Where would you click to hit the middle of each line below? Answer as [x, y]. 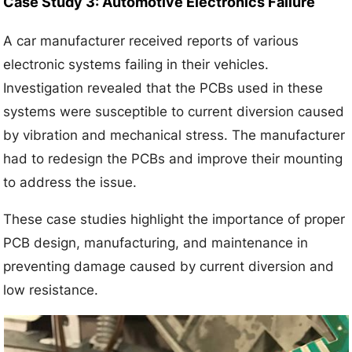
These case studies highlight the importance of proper [174, 219]
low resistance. [51, 290]
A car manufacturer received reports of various [151, 40]
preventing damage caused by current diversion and [169, 266]
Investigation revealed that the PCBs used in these [163, 88]
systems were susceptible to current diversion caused [174, 111]
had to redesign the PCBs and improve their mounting [173, 158]
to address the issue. [70, 182]
